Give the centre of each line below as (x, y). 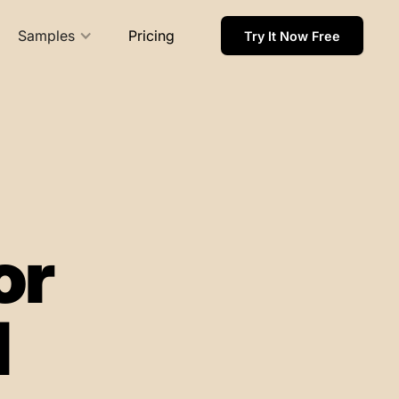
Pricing (151, 36)
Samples (46, 36)
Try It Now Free (292, 36)
